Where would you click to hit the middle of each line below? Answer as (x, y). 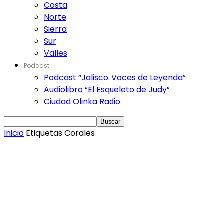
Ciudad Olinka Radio (82, 101)
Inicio (14, 133)
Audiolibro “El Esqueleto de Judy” (107, 89)
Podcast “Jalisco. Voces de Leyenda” (115, 77)
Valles (56, 53)
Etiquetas (44, 133)
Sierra (55, 29)
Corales (79, 133)
